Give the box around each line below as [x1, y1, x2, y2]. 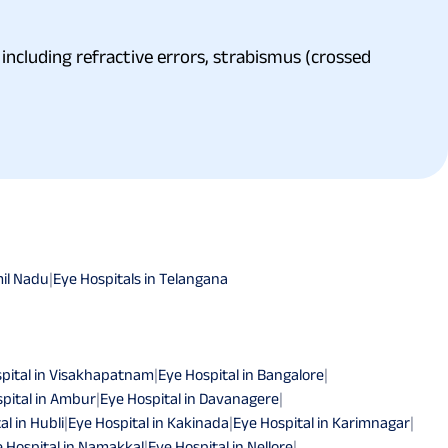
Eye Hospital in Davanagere [100, 389, 279, 407]
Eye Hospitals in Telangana [53, 269, 228, 287]
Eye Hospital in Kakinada [68, 413, 229, 431]
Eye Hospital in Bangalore [158, 365, 324, 383]
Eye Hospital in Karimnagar [233, 413, 410, 431]
